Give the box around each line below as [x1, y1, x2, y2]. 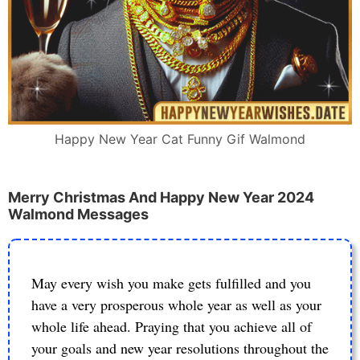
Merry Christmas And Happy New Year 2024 [8, 189, 314, 207]
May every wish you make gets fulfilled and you [31, 272, 311, 292]
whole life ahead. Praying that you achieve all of [31, 316, 312, 336]
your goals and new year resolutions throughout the [31, 337, 329, 358]
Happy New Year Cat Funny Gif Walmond [55, 131, 305, 148]
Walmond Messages [8, 206, 149, 223]
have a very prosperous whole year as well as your [31, 294, 321, 314]
